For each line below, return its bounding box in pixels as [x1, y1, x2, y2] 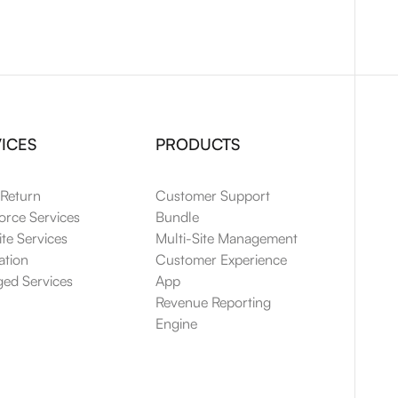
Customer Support [155, 187, 270, 204]
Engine [155, 314, 197, 332]
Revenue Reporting [155, 293, 271, 311]
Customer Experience [155, 251, 287, 268]
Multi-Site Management [155, 229, 298, 247]
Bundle [155, 208, 199, 226]
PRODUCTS [155, 134, 240, 154]
